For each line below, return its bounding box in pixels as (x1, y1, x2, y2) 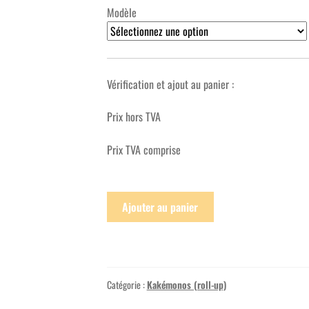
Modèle (106, 3, 137, 21)
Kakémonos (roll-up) (146, 277, 226, 292)
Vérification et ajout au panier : (106, 75, 234, 92)
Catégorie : (106, 277, 147, 292)
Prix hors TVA (106, 108, 161, 126)
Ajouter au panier (122, 198, 199, 215)
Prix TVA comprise (106, 141, 181, 158)
